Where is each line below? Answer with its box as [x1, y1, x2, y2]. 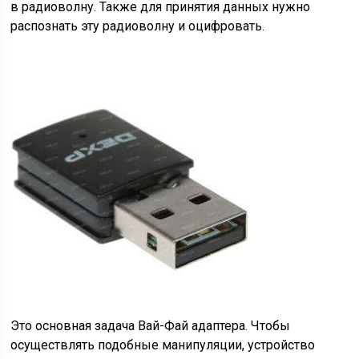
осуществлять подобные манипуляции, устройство [10, 337, 316, 353]
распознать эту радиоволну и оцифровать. [10, 18, 265, 34]
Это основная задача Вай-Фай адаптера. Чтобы [10, 318, 291, 333]
